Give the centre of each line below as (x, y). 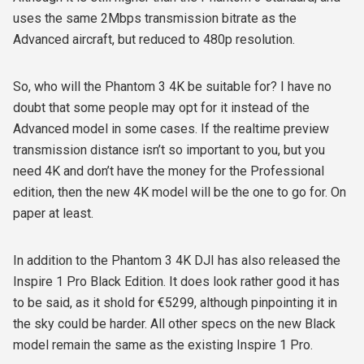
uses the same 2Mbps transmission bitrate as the (155, 19)
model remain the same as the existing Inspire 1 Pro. (163, 345)
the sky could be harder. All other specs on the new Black (174, 324)
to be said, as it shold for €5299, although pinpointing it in (175, 303)
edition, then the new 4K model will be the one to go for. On (180, 193)
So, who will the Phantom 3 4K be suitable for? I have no (172, 87)
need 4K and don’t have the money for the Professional (169, 171)
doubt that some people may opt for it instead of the (161, 108)
